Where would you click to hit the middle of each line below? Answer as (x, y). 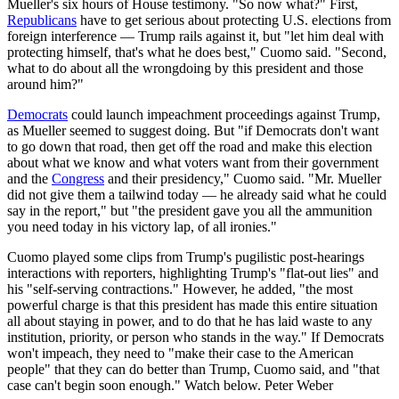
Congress (78, 178)
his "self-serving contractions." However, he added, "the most (180, 289)
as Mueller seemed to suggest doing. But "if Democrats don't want (193, 130)
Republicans (42, 20)
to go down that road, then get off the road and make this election (190, 146)
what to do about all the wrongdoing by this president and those (185, 68)
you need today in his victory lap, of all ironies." (142, 226)
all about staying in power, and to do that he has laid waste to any (190, 321)
